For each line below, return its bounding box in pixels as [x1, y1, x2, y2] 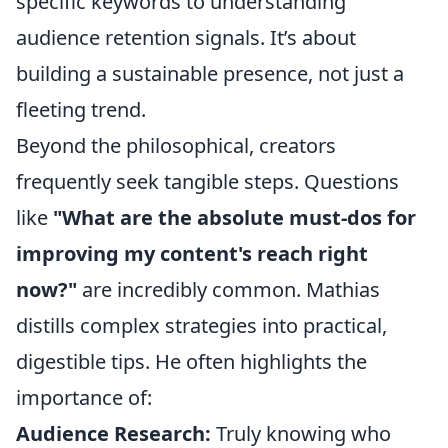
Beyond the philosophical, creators [16, 132, 336, 159]
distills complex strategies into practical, [16, 312, 387, 339]
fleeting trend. [16, 96, 146, 123]
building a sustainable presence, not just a [16, 60, 404, 87]
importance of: [16, 384, 152, 411]
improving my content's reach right [16, 240, 368, 267]
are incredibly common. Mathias [77, 276, 380, 303]
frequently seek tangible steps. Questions [16, 168, 399, 195]
